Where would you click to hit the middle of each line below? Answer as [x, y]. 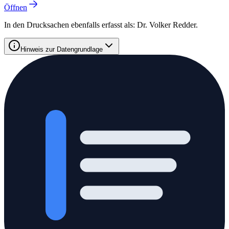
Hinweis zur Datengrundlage [62, 49]
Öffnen [16, 7]
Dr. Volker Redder [166, 25]
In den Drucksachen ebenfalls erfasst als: [71, 25]
